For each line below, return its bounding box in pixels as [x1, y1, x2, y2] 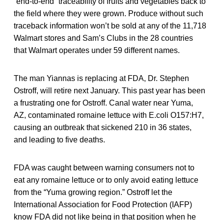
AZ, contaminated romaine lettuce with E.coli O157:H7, [14, 110, 204, 119]
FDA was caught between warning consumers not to [14, 163, 194, 172]
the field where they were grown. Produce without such [14, 9, 203, 18]
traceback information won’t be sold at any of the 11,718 [14, 21, 206, 30]
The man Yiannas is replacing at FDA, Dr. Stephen [14, 74, 189, 82]
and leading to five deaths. [14, 135, 105, 144]
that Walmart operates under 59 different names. [14, 46, 180, 55]
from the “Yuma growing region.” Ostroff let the [14, 188, 172, 196]
